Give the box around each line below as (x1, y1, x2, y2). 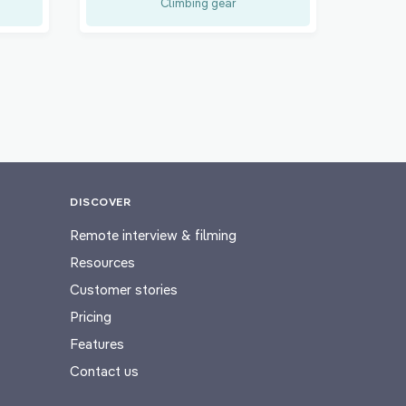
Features (70, 334, 124, 353)
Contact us (70, 362, 139, 380)
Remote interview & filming (70, 226, 237, 244)
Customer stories (70, 280, 178, 298)
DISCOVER (70, 194, 130, 208)
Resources (70, 253, 135, 271)
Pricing (70, 307, 111, 325)
